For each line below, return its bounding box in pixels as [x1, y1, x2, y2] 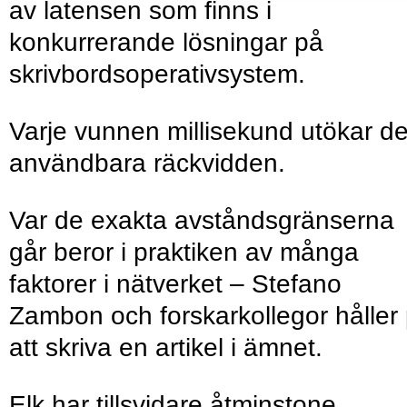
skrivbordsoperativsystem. [9, 60, 305, 89]
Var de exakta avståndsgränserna [9, 206, 394, 235]
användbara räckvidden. [9, 149, 293, 178]
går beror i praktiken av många [9, 238, 359, 267]
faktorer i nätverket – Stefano [9, 270, 342, 299]
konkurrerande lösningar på [9, 28, 323, 57]
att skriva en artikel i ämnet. [9, 333, 330, 362]
